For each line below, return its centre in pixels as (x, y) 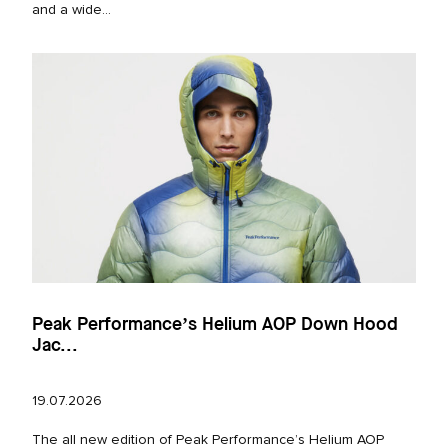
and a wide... (71, 9)
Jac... (55, 345)
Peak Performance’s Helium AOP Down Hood (215, 324)
